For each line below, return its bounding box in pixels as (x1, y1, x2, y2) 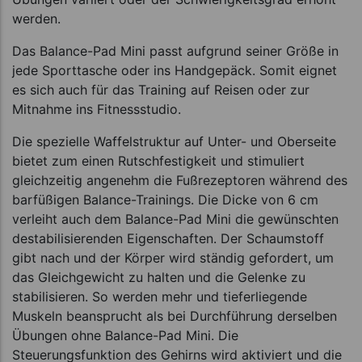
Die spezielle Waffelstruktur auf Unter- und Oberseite (12, 133, 336, 150)
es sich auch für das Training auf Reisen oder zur (12, 82, 309, 99)
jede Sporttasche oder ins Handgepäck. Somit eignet (12, 62, 337, 79)
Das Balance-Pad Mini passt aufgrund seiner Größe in (12, 43, 339, 60)
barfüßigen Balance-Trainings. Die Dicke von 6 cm (12, 192, 318, 208)
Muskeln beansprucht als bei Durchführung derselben (12, 308, 337, 325)
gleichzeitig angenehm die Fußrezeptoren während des (12, 172, 347, 189)
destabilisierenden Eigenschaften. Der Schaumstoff (12, 230, 324, 247)
